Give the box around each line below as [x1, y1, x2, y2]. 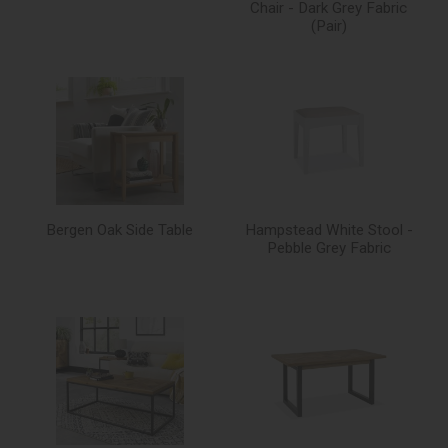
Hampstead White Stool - [244, 221, 413, 240]
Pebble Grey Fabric [266, 239, 391, 258]
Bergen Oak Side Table [46, 221, 193, 240]
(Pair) [310, 17, 347, 36]
